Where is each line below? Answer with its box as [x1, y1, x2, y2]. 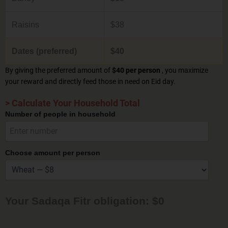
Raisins [12, 19, 39, 29]
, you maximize [162, 66, 208, 74]
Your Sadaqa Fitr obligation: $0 [5, 194, 164, 207]
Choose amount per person [5, 148, 100, 157]
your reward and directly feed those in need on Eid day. [5, 77, 176, 85]
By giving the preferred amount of [5, 66, 112, 74]
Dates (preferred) [12, 46, 77, 55]
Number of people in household [5, 109, 116, 118]
